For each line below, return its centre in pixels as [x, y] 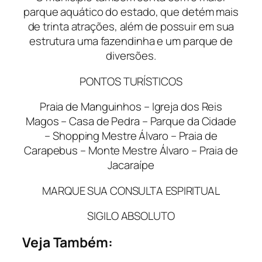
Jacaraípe [131, 165]
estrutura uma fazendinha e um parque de [131, 41]
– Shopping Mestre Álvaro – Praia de [131, 136]
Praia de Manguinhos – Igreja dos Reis [131, 107]
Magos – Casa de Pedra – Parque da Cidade [131, 121]
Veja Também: [68, 242]
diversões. [131, 56]
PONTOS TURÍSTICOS [131, 81]
